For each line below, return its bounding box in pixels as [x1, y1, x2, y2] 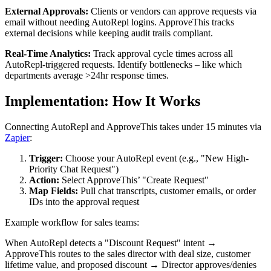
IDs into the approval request [29, 196, 139, 207]
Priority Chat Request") [29, 163, 119, 174]
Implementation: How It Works [5, 93, 200, 109]
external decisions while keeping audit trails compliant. [5, 27, 213, 38]
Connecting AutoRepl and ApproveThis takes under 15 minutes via [5, 121, 261, 132]
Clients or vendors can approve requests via [88, 5, 256, 16]
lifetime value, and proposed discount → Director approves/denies [5, 259, 256, 270]
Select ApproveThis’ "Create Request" [59, 174, 209, 185]
